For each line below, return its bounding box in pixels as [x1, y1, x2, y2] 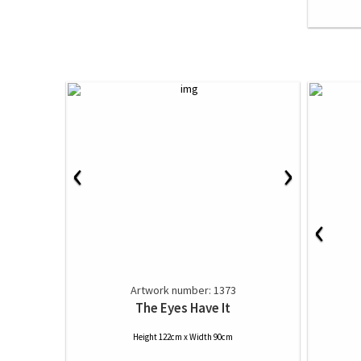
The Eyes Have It [135, 299, 230, 317]
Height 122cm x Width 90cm [133, 331, 233, 342]
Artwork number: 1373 [130, 283, 236, 297]
